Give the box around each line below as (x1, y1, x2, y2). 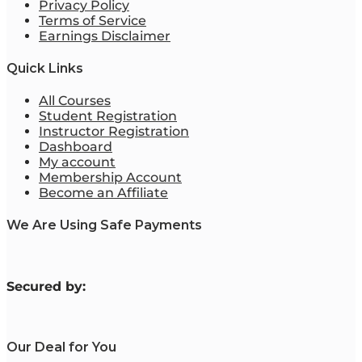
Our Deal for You (6, 339, 116, 355)
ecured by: (15, 278, 86, 294)
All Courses (39, 93, 111, 109)
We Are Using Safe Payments (6, 217, 202, 234)
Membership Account (39, 170, 182, 186)
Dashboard (39, 139, 112, 155)
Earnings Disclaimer (39, 27, 170, 44)
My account (39, 154, 116, 170)
